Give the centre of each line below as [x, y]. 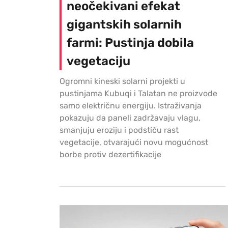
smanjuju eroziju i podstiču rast [119, 130]
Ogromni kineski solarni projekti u [122, 81]
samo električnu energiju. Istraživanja [131, 106]
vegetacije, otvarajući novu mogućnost [134, 142]
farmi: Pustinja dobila [130, 43]
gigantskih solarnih [124, 25]
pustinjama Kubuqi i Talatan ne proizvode [138, 94]
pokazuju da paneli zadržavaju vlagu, [130, 118]
